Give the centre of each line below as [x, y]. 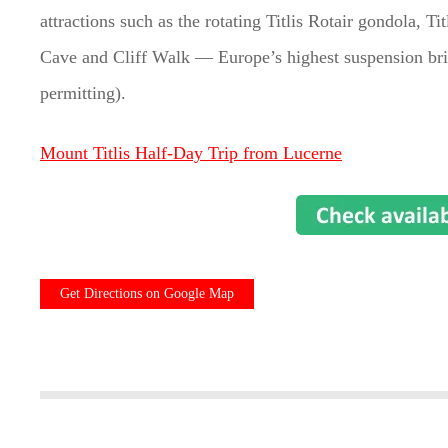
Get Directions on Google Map [147, 294]
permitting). [83, 93]
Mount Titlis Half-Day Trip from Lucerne [191, 153]
